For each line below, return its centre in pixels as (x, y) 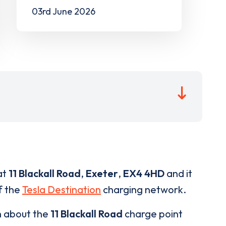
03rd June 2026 (63, 11)
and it (178, 173)
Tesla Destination (62, 189)
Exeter (102, 173)
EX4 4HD (144, 173)
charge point (153, 213)
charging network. (144, 189)
